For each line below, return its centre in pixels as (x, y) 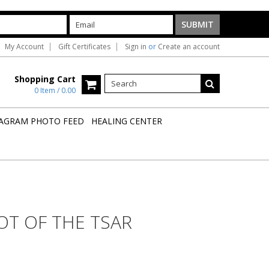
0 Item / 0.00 (55, 90)
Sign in (136, 47)
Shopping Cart (45, 79)
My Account (24, 47)
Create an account (189, 47)
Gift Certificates (84, 47)
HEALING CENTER (127, 121)
